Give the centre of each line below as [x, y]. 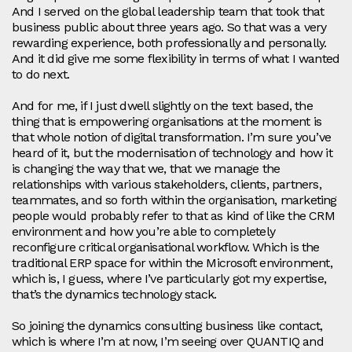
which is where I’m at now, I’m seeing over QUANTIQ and [168, 342]
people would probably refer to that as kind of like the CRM [173, 216]
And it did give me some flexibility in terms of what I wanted [176, 59]
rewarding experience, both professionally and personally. [169, 43]
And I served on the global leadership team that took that [168, 12]
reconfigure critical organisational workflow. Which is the [166, 247]
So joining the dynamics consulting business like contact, [167, 326]
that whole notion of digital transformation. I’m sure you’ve [172, 137]
